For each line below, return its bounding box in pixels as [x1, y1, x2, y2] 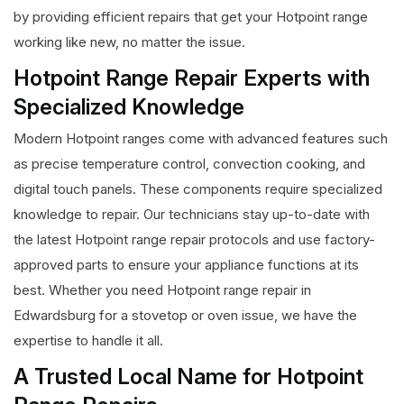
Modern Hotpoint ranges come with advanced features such [14, 130, 388, 148]
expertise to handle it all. [14, 332, 163, 350]
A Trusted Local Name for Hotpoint [14, 363, 363, 390]
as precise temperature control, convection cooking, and [14, 155, 365, 173]
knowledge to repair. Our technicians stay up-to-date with [14, 206, 370, 224]
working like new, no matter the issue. [14, 33, 245, 51]
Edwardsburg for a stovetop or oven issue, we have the [14, 307, 357, 325]
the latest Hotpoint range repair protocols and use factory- [14, 231, 375, 249]
